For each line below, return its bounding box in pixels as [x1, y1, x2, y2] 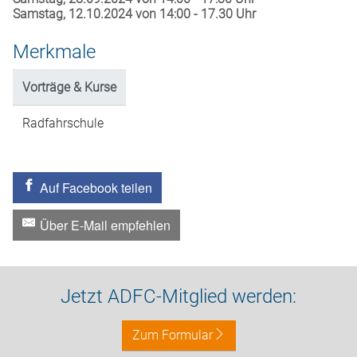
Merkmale [13, 41, 96, 63]
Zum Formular [131, 328, 213, 343]
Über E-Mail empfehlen [40, 216, 171, 234]
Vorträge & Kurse [22, 80, 116, 95]
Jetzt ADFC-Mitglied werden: [61, 285, 296, 308]
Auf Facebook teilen [40, 178, 153, 197]
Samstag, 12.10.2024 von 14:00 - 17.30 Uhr [13, 6, 256, 22]
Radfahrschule [22, 116, 104, 131]
